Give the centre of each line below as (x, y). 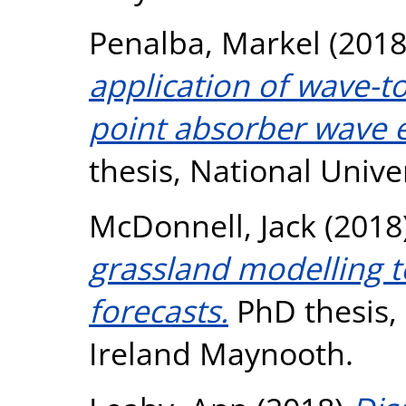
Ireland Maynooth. (221, 353)
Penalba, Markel (205, 42)
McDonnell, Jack (203, 225)
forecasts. (159, 310)
